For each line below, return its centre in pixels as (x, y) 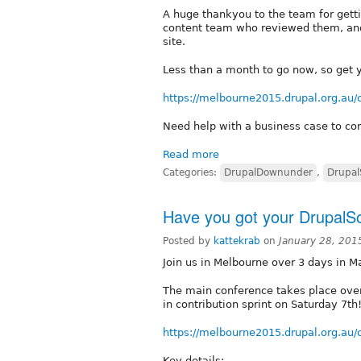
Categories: (191, 172)
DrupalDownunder (268, 172)
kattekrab (237, 241)
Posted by (188, 241)
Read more (191, 154)
